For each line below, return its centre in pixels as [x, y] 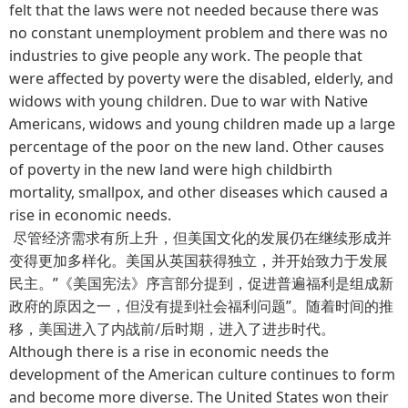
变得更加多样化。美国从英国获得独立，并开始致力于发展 [199, 260]
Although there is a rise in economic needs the [169, 351]
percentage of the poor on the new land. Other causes [197, 146]
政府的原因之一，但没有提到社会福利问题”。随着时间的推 [201, 306]
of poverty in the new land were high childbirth [171, 169]
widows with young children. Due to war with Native [189, 101]
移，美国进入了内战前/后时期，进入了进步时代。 [172, 328]
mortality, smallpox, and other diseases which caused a [199, 192]
